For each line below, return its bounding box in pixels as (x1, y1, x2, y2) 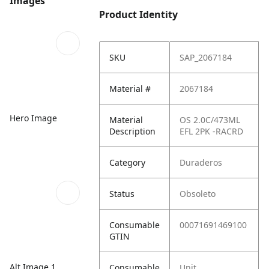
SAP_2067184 (180, 52, 232, 63)
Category (109, 157, 146, 168)
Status (109, 188, 135, 199)
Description (109, 125, 156, 137)
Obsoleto (180, 188, 216, 199)
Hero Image (10, 112, 57, 124)
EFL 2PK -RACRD (180, 125, 244, 137)
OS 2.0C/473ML (180, 114, 241, 125)
